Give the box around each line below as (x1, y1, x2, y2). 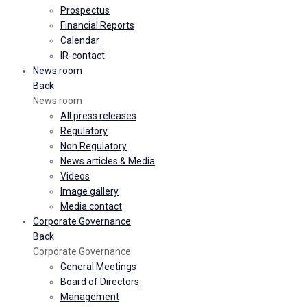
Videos (60, 171, 90, 182)
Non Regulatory (60, 140, 127, 152)
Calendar (60, 35, 99, 47)
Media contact (60, 201, 122, 212)
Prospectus (60, 5, 110, 16)
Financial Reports (60, 20, 134, 32)
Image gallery (60, 186, 119, 197)
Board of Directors (60, 276, 139, 288)
